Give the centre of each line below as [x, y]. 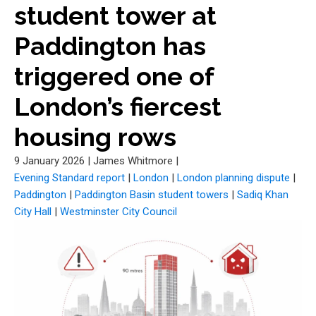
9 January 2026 [49, 161]
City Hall [33, 212]
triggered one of [114, 76]
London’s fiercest [118, 107]
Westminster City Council [119, 212]
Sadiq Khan [263, 195]
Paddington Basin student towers [152, 195]
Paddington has [110, 46]
